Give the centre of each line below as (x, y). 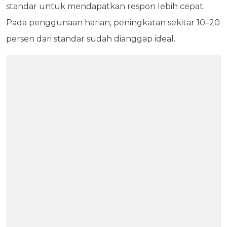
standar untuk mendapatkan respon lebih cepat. (105, 7)
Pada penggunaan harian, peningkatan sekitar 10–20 (113, 23)
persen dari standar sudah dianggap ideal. (91, 39)
